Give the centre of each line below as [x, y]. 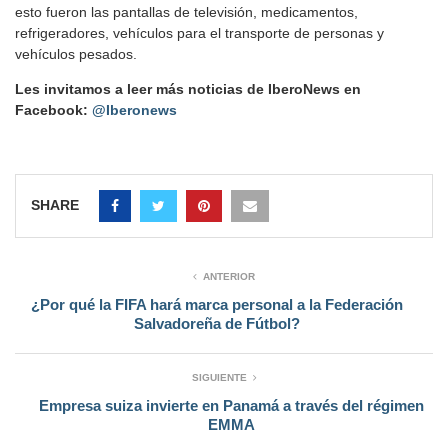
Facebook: [53, 110]
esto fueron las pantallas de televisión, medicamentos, [186, 12]
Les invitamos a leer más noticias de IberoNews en [188, 89]
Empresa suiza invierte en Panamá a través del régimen [231, 406]
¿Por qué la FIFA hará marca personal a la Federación [216, 305]
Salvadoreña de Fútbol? [216, 324]
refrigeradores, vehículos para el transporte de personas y [199, 33]
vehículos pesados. [76, 54]
